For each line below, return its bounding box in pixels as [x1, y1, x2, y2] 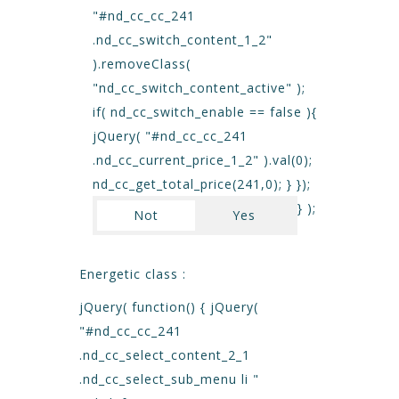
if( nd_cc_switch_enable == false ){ [93, 103, 317, 120]
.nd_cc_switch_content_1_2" [93, 31, 273, 48]
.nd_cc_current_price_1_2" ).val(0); [93, 151, 313, 168]
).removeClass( [93, 55, 191, 72]
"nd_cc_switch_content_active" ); [93, 79, 305, 96]
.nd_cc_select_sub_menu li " [79, 370, 259, 387]
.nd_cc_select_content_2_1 [79, 346, 250, 363]
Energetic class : [79, 265, 186, 282]
